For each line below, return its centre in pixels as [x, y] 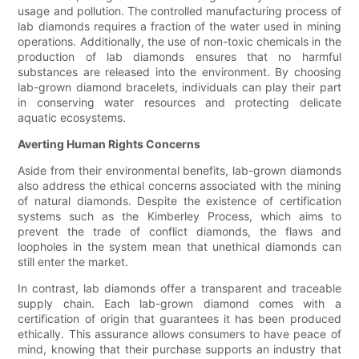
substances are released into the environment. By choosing [179, 72]
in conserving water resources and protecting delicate [179, 103]
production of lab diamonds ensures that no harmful [179, 57]
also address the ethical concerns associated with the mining [179, 186]
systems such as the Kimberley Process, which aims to [179, 216]
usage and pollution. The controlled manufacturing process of [179, 11]
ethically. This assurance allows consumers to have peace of [179, 334]
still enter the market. [73, 262]
